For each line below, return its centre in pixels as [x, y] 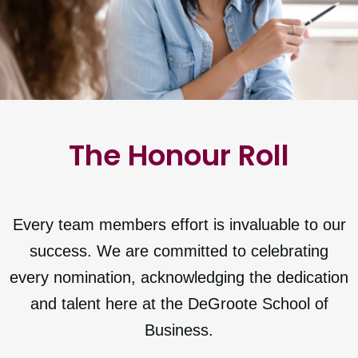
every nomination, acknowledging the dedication [179, 277]
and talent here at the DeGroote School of [179, 303]
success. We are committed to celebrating [179, 251]
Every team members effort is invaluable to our [179, 224]
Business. [179, 330]
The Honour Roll [179, 155]
